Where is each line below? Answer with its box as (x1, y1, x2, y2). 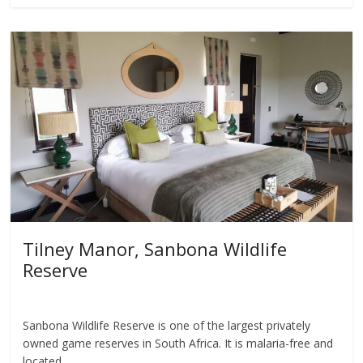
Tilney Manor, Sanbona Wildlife (23, 236, 288, 261)
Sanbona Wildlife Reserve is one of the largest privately (23, 317, 311, 333)
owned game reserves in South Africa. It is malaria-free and (23, 335, 334, 351)
